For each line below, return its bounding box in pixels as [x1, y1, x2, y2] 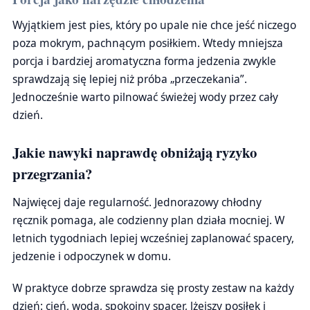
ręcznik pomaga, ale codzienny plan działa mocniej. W [12, 212, 284, 228]
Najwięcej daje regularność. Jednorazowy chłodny [12, 194, 262, 210]
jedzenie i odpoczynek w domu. [12, 248, 171, 264]
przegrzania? [12, 163, 92, 184]
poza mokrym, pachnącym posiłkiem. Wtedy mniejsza [12, 35, 283, 51]
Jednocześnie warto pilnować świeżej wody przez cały [12, 89, 278, 104]
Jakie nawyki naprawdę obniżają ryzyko [12, 142, 257, 163]
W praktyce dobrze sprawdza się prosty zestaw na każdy [12, 280, 294, 295]
